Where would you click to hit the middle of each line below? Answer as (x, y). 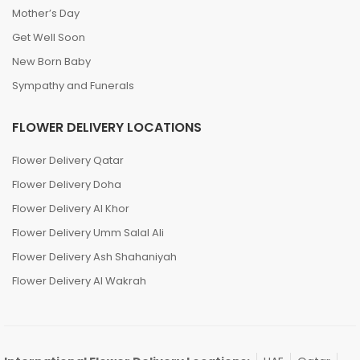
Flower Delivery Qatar (68, 160)
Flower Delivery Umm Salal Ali (88, 233)
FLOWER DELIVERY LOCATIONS (107, 127)
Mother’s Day (46, 13)
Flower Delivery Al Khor (71, 209)
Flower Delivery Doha (67, 184)
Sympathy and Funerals (73, 86)
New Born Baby (51, 61)
